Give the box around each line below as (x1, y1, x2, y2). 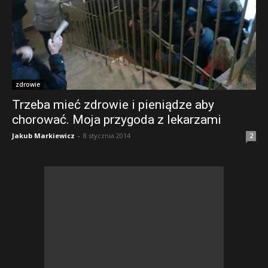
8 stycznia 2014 (83, 131, 130, 140)
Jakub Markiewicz (12, 131, 75, 140)
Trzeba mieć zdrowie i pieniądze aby (12, 98, 214, 112)
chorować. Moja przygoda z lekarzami (12, 112, 221, 127)
